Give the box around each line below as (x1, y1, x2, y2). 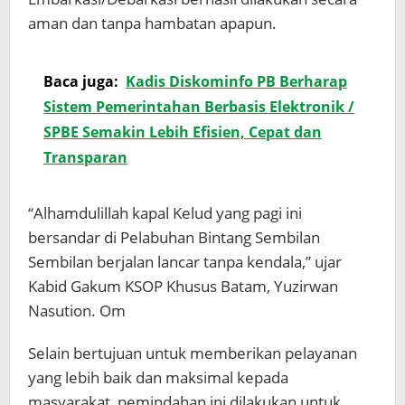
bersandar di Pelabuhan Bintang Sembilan (28, 227, 320, 249)
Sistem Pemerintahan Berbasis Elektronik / (43, 97, 354, 118)
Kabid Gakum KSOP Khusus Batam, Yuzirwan (28, 276, 338, 297)
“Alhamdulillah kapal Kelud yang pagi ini (28, 202, 302, 224)
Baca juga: (43, 71, 118, 92)
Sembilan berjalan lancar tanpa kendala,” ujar (28, 251, 342, 273)
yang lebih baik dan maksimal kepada (28, 367, 288, 389)
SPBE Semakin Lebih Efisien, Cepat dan (43, 122, 322, 143)
